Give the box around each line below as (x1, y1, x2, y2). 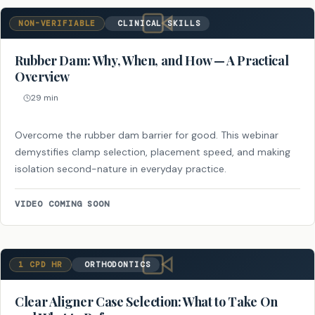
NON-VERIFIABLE (18, 18, 96, 28)
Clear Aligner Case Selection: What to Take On (15, 292, 278, 310)
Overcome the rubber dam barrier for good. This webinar (15, 128, 278, 141)
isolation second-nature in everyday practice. (15, 162, 226, 175)
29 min (31, 91, 58, 103)
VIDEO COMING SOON (15, 198, 110, 210)
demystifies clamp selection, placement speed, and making (15, 145, 290, 158)
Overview (15, 67, 70, 85)
